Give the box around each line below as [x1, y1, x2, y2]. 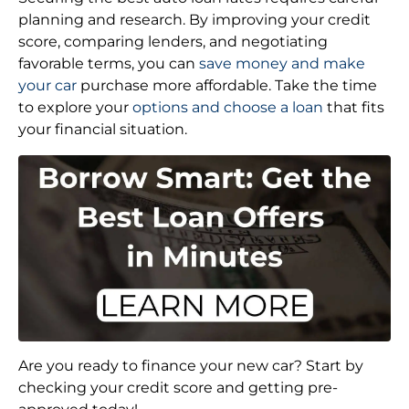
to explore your [18, 99, 132, 116]
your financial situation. [18, 121, 187, 138]
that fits [323, 99, 384, 116]
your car [18, 77, 77, 94]
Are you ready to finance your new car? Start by [18, 357, 363, 374]
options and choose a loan [132, 99, 323, 116]
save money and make [199, 55, 365, 72]
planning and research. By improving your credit [18, 11, 371, 28]
